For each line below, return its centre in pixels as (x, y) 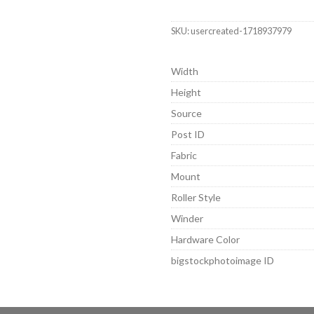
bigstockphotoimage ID (223, 260)
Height (186, 92)
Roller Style (196, 197)
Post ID (188, 134)
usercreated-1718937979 (241, 30)
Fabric (184, 155)
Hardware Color (206, 239)
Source (187, 113)
